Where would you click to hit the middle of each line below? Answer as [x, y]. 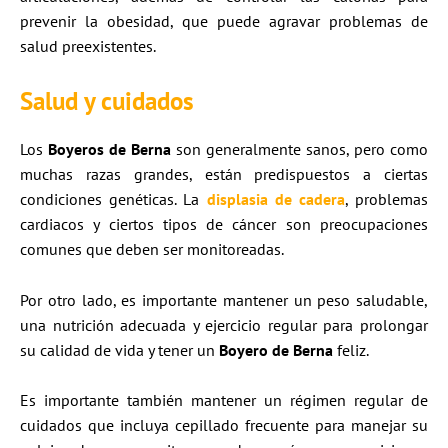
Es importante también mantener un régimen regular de [224, 400]
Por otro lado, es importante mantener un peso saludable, [224, 299]
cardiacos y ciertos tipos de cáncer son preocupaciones [224, 224]
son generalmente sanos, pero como [299, 149]
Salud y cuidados [107, 101]
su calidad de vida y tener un [119, 349]
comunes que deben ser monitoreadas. [152, 249]
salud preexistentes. [88, 46]
